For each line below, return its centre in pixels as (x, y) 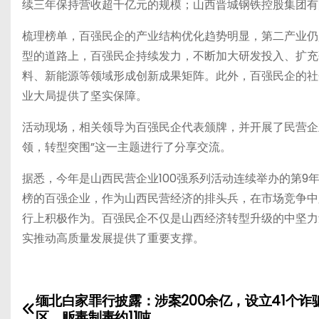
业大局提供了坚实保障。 (85, 96)
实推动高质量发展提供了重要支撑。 (113, 238)
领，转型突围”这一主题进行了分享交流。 (127, 147)
